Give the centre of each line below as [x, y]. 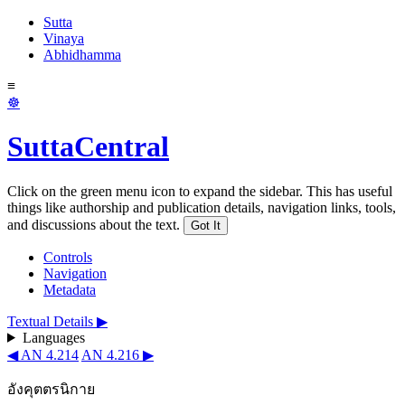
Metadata [70, 289]
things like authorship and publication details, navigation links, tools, [202, 207]
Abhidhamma [82, 55]
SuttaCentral [88, 147]
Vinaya [64, 38]
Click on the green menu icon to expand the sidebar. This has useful [200, 191]
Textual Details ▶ [57, 321]
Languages [53, 337]
